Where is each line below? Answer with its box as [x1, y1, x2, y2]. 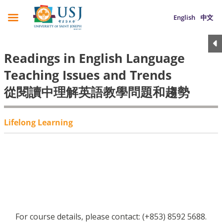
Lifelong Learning [4, 117, 73, 128]
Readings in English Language [4, 50, 185, 66]
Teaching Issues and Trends [4, 66, 171, 83]
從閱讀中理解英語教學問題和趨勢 [4, 83, 190, 100]
